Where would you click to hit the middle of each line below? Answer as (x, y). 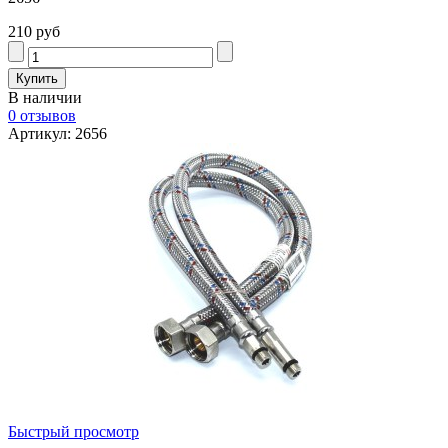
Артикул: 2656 (57, 133)
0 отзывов (42, 115)
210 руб (34, 31)
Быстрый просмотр (73, 431)
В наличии (45, 97)
